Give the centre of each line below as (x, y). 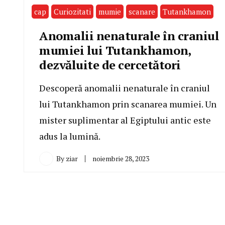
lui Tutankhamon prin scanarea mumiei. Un (128, 104)
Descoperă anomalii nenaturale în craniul (125, 88)
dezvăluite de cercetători (110, 65)
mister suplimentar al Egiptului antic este (125, 120)
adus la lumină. (70, 136)
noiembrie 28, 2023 (121, 159)
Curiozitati (72, 12)
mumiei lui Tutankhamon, (115, 50)
